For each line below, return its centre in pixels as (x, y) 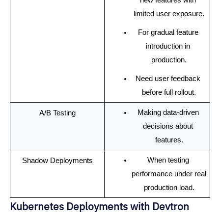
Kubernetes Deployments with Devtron (99, 206)
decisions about (168, 126)
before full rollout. (169, 92)
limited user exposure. (169, 14)
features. (169, 140)
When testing (168, 160)
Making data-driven (168, 112)
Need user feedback (168, 78)
